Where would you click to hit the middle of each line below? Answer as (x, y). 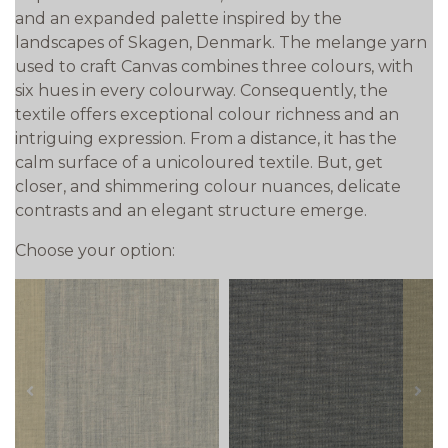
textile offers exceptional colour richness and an (207, 114)
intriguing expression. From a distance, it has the (206, 138)
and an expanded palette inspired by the (178, 18)
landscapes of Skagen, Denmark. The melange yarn (221, 42)
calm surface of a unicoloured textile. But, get (199, 162)
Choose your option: (95, 250)
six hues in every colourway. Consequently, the (201, 90)
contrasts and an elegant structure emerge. (191, 210)
